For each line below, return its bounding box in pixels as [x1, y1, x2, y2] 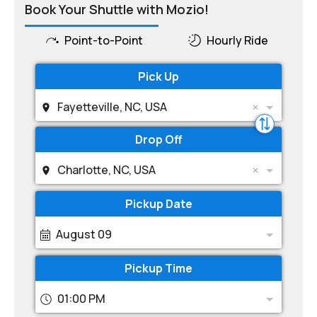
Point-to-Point [64, 33, 143, 48]
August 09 [56, 226, 112, 242]
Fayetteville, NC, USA [57, 99, 167, 115]
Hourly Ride [207, 33, 269, 48]
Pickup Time [125, 260, 192, 276]
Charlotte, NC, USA [57, 162, 156, 178]
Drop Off [135, 132, 182, 147]
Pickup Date [125, 196, 192, 212]
